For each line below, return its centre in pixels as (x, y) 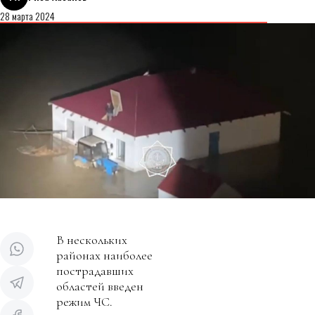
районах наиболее (104, 255)
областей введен (100, 286)
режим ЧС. (84, 301)
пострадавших (95, 270)
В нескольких (92, 239)
